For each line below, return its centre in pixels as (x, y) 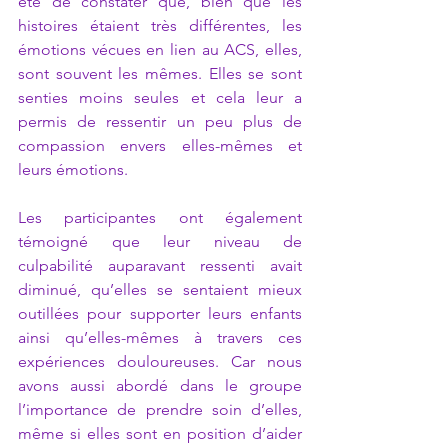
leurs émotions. (75, 169)
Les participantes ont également (160, 217)
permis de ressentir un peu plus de (160, 121)
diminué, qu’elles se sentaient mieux (160, 289)
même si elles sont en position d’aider (160, 433)
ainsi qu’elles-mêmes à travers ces (160, 337)
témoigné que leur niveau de (160, 241)
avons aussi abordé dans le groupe (160, 385)
